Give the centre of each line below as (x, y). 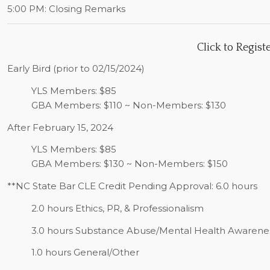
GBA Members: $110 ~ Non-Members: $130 (128, 105)
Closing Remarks (87, 8)
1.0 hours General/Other (85, 253)
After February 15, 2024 (60, 127)
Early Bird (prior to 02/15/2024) (76, 68)
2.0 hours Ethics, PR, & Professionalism (117, 208)
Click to (216, 48)
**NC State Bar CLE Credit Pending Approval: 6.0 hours (132, 186)
